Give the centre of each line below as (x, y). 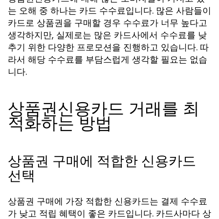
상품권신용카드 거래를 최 (104, 109)
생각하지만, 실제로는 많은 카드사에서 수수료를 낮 (107, 35)
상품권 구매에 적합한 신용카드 (102, 161)
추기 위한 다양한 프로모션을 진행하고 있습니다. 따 (108, 47)
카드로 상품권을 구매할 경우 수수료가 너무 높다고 (108, 23)
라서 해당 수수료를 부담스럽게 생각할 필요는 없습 (108, 59)
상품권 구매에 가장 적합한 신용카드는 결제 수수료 (108, 201)
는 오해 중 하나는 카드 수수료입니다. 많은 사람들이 (109, 11)
